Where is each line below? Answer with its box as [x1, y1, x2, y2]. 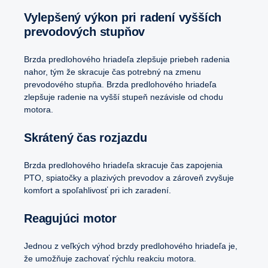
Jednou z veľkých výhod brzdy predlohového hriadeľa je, [24, 241, 237, 251]
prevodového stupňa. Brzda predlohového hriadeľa [24, 80, 217, 90]
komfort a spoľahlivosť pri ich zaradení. [24, 185, 173, 196]
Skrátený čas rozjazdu [31, 131, 147, 145]
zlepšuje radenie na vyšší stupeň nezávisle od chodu [24, 92, 223, 102]
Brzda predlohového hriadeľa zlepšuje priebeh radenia [24, 54, 230, 65]
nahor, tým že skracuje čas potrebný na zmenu [24, 67, 201, 77]
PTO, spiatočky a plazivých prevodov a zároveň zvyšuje [24, 173, 234, 183]
